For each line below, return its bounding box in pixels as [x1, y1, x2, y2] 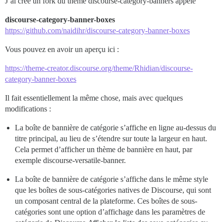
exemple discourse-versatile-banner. [15, 156, 126, 165]
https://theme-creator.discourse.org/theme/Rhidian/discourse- [5, 63, 193, 72]
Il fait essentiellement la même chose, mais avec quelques [5, 93, 183, 102]
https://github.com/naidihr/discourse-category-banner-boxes [5, 26, 190, 35]
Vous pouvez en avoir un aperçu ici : [5, 45, 119, 54]
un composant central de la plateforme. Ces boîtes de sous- [15, 196, 197, 205]
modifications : [5, 104, 51, 113]
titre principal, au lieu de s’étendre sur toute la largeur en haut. [15, 134, 207, 143]
